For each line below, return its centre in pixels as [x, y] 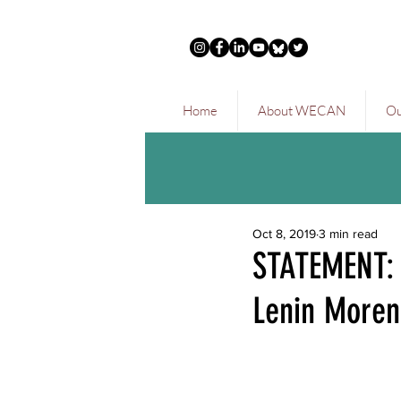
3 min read [348, 233]
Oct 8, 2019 [284, 233]
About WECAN [302, 111]
